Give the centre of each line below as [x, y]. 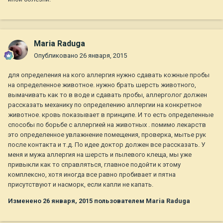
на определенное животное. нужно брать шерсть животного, [102, 85]
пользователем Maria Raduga [141, 201]
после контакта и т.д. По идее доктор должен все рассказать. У [107, 145]
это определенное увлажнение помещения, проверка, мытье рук [107, 135]
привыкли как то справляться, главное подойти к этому [94, 165]
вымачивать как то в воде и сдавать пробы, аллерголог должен [108, 95]
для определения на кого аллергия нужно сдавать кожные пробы [109, 75]
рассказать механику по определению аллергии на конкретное [105, 105]
